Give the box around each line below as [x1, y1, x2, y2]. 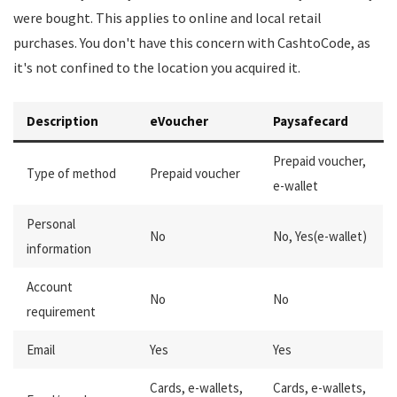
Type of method [27, 165, 116, 182]
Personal [27, 215, 75, 232]
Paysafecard [273, 113, 348, 129]
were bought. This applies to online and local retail [13, 9, 322, 27]
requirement [27, 303, 96, 320]
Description [27, 113, 98, 129]
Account [27, 278, 73, 295]
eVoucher [150, 113, 208, 129]
